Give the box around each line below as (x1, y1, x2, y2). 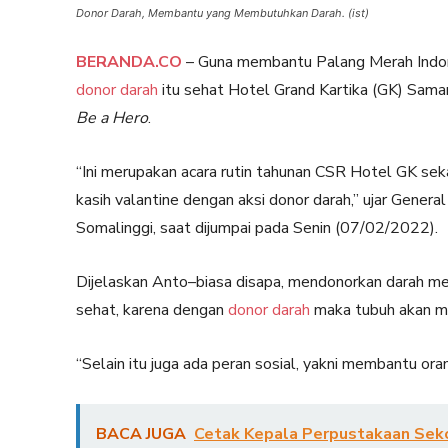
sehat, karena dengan (76, 299, 228, 321)
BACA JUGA (96, 423, 186, 445)
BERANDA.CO (76, 51, 182, 73)
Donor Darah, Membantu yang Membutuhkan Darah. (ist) (76, 6, 369, 20)
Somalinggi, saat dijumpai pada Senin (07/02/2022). (76, 217, 438, 239)
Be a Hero (76, 107, 148, 129)
